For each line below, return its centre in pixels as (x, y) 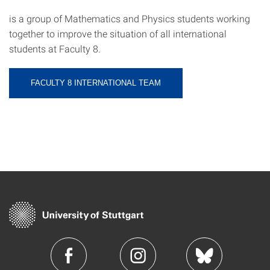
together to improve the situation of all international (118, 33)
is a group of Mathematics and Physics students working (130, 18)
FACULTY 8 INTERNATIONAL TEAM (96, 83)
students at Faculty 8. (55, 49)
